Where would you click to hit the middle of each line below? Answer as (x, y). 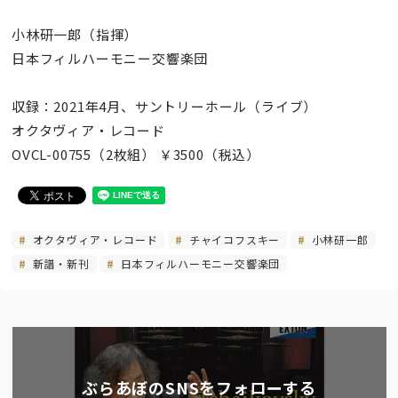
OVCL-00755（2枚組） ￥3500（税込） (136, 155)
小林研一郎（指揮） (75, 35)
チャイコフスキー (233, 240)
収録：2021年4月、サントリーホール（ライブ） (165, 107)
